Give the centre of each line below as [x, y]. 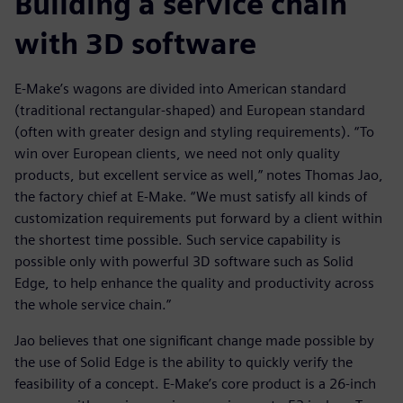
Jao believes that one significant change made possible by [194, 340]
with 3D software [135, 43]
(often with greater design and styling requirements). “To [194, 131]
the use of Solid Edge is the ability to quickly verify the [184, 362]
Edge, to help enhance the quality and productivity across [194, 282]
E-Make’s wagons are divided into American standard [180, 88]
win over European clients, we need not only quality [177, 153]
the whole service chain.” [93, 304]
